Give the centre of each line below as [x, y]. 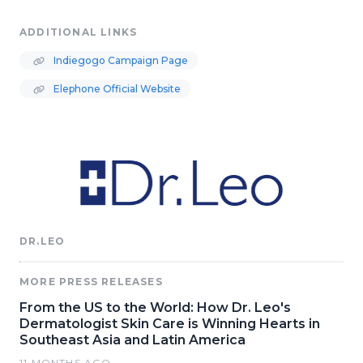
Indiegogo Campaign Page [120, 60]
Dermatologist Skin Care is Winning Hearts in [170, 324]
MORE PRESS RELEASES [91, 282]
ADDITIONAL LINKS [79, 32]
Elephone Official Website [116, 89]
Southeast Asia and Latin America [132, 340]
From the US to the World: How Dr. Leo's [155, 308]
